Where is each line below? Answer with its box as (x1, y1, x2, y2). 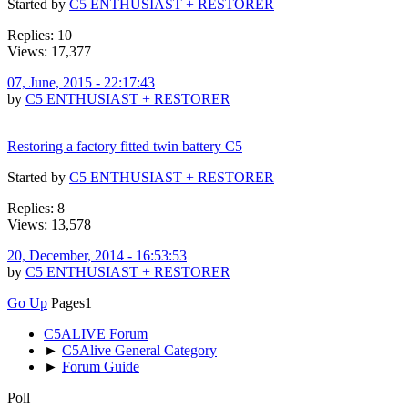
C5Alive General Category (62, 342, 217, 358)
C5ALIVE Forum (44, 325, 148, 342)
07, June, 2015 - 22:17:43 (7, 74, 155, 90)
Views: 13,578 (7, 216, 91, 232)
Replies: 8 (7, 199, 65, 216)
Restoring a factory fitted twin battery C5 (7, 138, 242, 154)
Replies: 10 (7, 26, 72, 43)
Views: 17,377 (7, 43, 91, 59)
